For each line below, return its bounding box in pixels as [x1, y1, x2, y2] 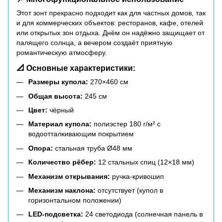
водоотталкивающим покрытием [28, 130, 134, 138]
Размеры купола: [28, 78, 88, 86]
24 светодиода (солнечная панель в [83, 210, 203, 219]
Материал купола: [28, 120, 92, 128]
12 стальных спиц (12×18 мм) [96, 158, 194, 166]
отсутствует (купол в [96, 186, 163, 194]
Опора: [28, 144, 53, 152]
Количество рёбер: [28, 158, 96, 166]
